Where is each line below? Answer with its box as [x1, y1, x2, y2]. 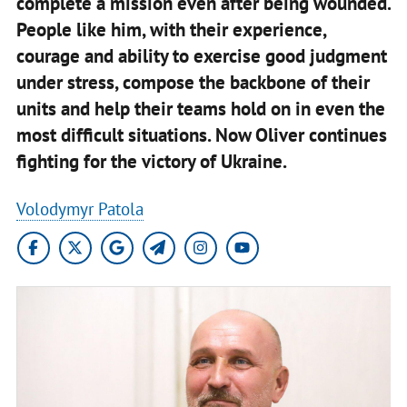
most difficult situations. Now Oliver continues [15, 122, 387, 147]
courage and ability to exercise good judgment [15, 43, 387, 68]
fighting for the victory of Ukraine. [15, 148, 287, 174]
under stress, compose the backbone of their [15, 69, 370, 94]
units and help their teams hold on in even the [15, 95, 385, 121]
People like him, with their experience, [15, 16, 326, 42]
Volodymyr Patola [15, 197, 144, 220]
